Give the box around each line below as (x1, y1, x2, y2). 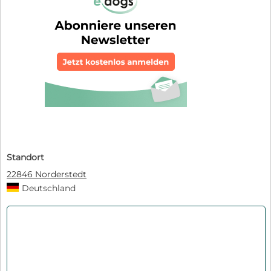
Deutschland (22, 182, 76, 194)
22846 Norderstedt (7, 168, 87, 180)
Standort (7, 151, 44, 163)
